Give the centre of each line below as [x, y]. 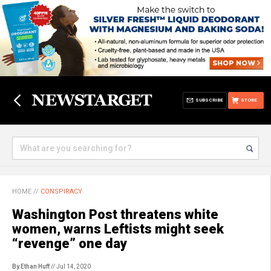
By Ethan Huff [31, 266]
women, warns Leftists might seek [118, 229]
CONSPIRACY [61, 191]
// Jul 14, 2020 [70, 266]
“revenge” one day [70, 243]
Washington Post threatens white [115, 214]
